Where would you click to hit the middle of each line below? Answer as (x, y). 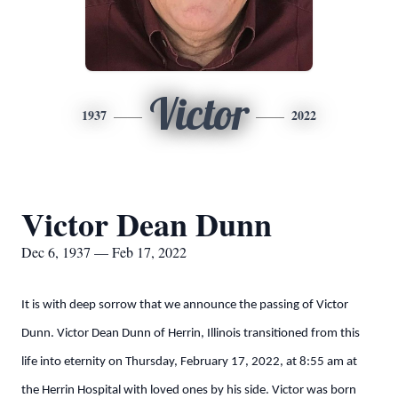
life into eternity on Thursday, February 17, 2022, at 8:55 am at (189, 362)
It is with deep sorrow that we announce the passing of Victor (185, 305)
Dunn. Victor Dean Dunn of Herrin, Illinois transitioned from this (191, 334)
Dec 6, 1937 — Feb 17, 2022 (104, 252)
